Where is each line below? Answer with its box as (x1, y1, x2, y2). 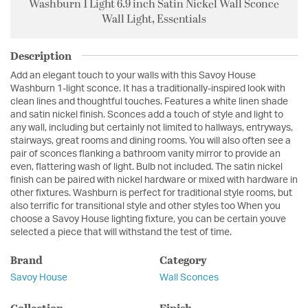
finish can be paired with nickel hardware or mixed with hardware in (10, 175, 298, 185)
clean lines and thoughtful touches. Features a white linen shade (10, 96, 288, 107)
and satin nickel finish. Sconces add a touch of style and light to (10, 109, 283, 120)
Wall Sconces (159, 272, 219, 283)
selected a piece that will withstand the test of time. (10, 227, 232, 237)
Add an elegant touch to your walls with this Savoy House (10, 70, 256, 80)
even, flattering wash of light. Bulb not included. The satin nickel (10, 162, 283, 172)
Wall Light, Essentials (102, 10, 206, 27)
